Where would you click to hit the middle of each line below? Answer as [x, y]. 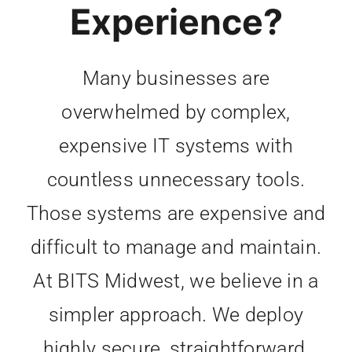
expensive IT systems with [176, 146]
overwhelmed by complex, [176, 112]
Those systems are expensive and [176, 214]
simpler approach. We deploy [176, 315]
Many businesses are [176, 79]
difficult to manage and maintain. [176, 247]
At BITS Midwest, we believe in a [176, 281]
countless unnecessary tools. [176, 180]
